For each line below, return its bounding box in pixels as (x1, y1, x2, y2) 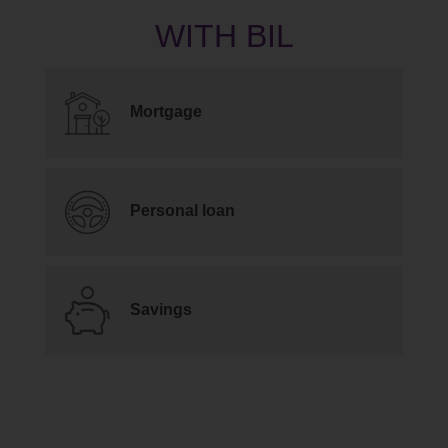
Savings (130, 300, 192, 318)
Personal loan (130, 202, 235, 220)
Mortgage (130, 103, 202, 121)
